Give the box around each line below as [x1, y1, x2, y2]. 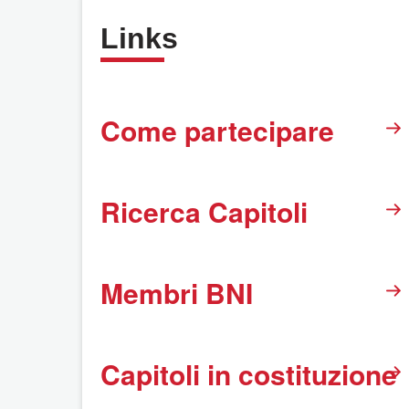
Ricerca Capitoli [100, 192, 308, 231]
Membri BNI [100, 273, 253, 312]
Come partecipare [100, 110, 334, 150]
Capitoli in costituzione [100, 354, 397, 393]
